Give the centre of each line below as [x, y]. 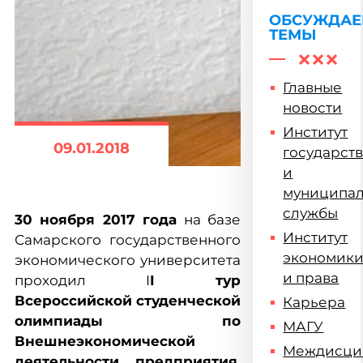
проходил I [83, 280]
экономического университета [128, 260]
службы [311, 213]
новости [313, 108]
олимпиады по [128, 321]
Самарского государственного [128, 240]
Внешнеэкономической [105, 341]
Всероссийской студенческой [128, 301]
